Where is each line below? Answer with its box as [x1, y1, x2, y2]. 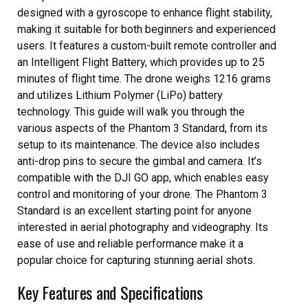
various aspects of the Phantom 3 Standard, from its [17, 122, 267, 135]
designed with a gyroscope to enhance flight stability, [17, 6, 272, 19]
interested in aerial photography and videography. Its [17, 221, 268, 234]
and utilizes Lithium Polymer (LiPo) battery [17, 89, 223, 102]
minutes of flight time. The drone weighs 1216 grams [17, 72, 271, 85]
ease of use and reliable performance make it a [17, 237, 243, 250]
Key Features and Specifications [17, 280, 203, 305]
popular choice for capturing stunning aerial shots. [17, 254, 255, 267]
